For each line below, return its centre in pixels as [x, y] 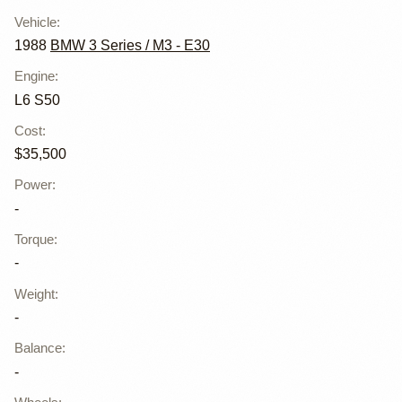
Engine [35, 76]
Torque [34, 240]
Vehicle [35, 22]
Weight [35, 293]
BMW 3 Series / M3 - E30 [130, 46]
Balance [38, 348]
